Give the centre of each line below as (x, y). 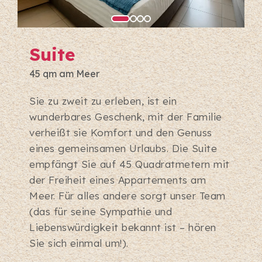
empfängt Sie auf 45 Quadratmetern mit (130, 164)
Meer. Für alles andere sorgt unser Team (127, 196)
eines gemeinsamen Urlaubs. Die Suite (123, 149)
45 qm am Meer (64, 74)
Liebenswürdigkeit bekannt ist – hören (123, 227)
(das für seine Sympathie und (101, 212)
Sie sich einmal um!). (79, 243)
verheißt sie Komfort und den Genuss (121, 133)
